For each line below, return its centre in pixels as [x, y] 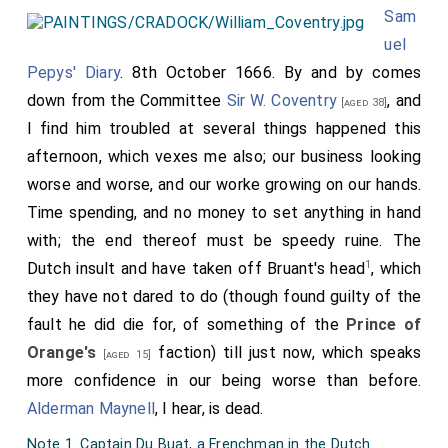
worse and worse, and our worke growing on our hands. [224, 184]
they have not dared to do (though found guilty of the [224, 296]
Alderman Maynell [91, 408]
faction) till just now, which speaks [286, 352]
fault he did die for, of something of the [186, 324]
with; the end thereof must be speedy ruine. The [224, 240]
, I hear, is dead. [209, 408]
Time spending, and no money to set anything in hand [224, 212]
